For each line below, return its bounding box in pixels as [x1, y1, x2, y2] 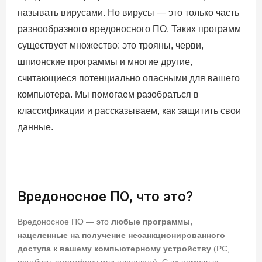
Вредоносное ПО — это [18, 216, 111, 226]
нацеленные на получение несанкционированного [18, 230, 225, 240]
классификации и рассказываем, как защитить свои [18, 105, 241, 116]
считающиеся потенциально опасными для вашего [18, 73, 240, 83]
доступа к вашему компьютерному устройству [18, 243, 211, 253]
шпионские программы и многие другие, [18, 56, 192, 67]
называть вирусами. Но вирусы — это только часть [18, 7, 239, 18]
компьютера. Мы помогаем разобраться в [18, 89, 199, 99]
